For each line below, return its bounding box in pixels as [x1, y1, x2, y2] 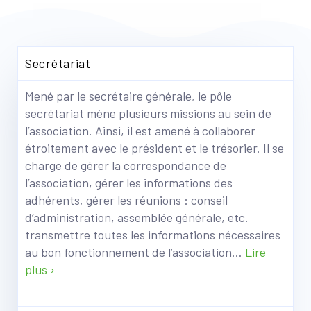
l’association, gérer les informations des [25, 175, 233, 190]
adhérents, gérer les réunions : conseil [25, 192, 228, 208]
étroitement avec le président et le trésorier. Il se [25, 140, 284, 155]
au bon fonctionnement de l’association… [25, 244, 245, 260]
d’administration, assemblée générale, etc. [25, 210, 249, 225]
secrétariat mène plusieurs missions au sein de [25, 106, 271, 121]
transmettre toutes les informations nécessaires [25, 227, 280, 242]
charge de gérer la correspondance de [25, 158, 226, 173]
